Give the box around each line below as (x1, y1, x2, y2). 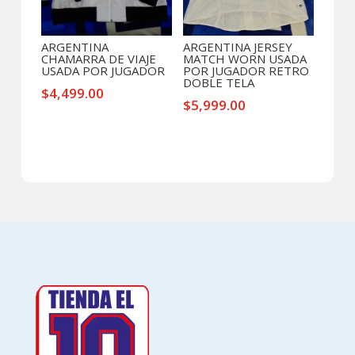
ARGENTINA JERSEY (182, 39, 292, 55)
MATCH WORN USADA (182, 51, 307, 67)
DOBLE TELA (182, 74, 254, 91)
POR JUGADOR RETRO (182, 63, 309, 79)
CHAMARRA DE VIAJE (40, 51, 156, 67)
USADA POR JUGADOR (40, 63, 165, 79)
